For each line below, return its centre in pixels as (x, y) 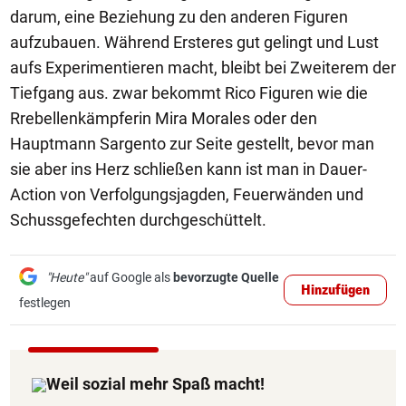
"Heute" (67, 277)
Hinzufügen (335, 290)
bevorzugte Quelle (226, 277)
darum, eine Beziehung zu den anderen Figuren (179, 17)
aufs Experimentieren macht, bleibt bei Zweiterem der (203, 68)
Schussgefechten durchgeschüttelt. (138, 220)
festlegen (45, 303)
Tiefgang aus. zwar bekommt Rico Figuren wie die (189, 93)
